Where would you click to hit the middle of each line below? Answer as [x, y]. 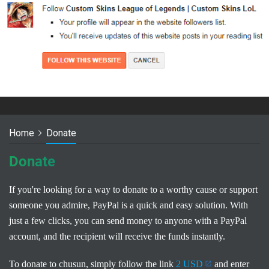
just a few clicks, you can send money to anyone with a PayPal [128, 221]
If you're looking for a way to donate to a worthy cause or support [133, 190]
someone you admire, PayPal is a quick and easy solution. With [128, 205]
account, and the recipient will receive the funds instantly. [117, 237]
